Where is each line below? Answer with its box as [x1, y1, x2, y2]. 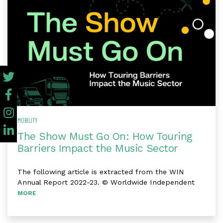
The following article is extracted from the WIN [17, 168, 184, 176]
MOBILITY [17, 116, 37, 125]
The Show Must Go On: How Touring [17, 130, 193, 143]
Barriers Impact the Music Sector [17, 142, 178, 155]
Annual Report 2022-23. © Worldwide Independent [17, 178, 195, 187]
